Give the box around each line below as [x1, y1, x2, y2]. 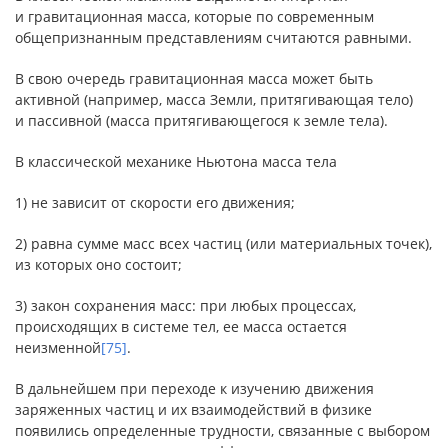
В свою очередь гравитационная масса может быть [15, 69, 373, 88]
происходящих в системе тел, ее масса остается [15, 317, 347, 336]
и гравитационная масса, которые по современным [15, 7, 374, 26]
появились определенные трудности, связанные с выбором [15, 421, 430, 440]
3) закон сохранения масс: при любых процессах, [15, 296, 356, 315]
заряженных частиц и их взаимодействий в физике [15, 400, 372, 419]
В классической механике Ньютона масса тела [15, 152, 337, 171]
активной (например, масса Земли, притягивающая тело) [15, 90, 413, 109]
